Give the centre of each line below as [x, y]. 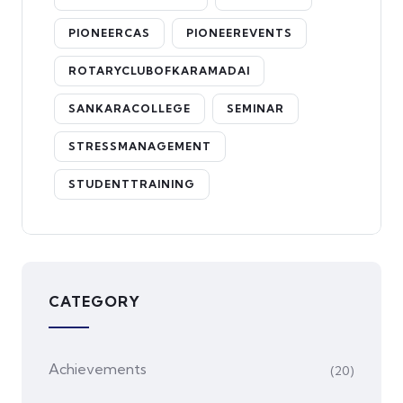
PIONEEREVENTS [239, 32]
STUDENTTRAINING [132, 184]
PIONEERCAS [109, 32]
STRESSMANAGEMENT [140, 146]
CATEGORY [94, 301]
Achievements [98, 368]
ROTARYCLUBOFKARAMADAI [159, 70]
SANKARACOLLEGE [130, 108]
